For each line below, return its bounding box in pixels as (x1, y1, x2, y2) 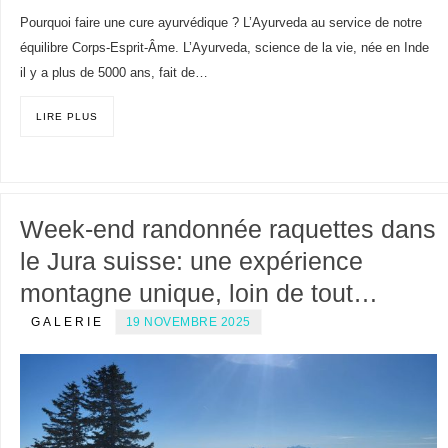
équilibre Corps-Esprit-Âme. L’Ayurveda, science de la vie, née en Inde (19, 41, 429, 56)
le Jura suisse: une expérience (19, 246, 363, 275)
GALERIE (30, 314, 104, 329)
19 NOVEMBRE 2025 (125, 314, 251, 329)
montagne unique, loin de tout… (19, 278, 378, 307)
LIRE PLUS (35, 111, 98, 123)
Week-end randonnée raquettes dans (19, 214, 436, 243)
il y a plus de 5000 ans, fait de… (19, 66, 208, 81)
